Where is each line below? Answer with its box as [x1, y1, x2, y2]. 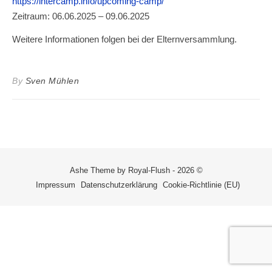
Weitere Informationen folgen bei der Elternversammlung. [12, 34, 237, 44]
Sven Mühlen [25, 76, 79, 86]
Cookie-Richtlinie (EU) [162, 180, 240, 189]
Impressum [35, 180, 75, 189]
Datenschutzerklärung [80, 180, 157, 189]
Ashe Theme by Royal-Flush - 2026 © [69, 166, 203, 175]
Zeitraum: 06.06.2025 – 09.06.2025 [12, 11, 149, 21]
